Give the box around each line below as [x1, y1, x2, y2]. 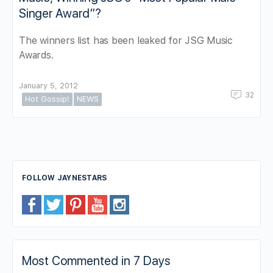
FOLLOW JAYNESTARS [22, 174, 107, 183]
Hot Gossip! [25, 94, 69, 104]
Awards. [19, 49, 54, 62]
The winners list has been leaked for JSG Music [19, 35, 233, 47]
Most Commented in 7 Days [22, 253, 171, 269]
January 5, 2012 [19, 81, 78, 91]
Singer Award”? [19, 6, 101, 21]
